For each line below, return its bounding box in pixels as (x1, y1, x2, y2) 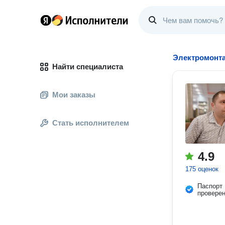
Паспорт (197, 182, 222, 190)
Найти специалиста (52, 62, 123, 71)
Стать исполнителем (52, 119, 129, 127)
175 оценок (185, 165, 218, 173)
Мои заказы (52, 90, 95, 99)
